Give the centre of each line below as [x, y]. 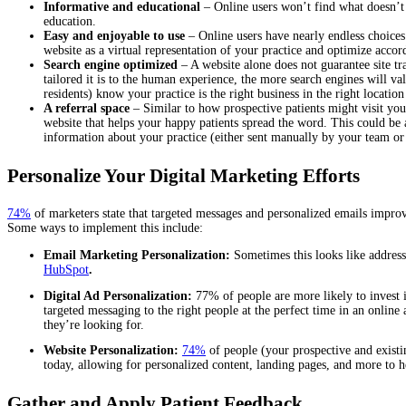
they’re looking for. [94, 324]
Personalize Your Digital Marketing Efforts [184, 175]
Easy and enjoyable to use [114, 35]
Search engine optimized [111, 64]
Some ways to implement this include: [105, 227]
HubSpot [66, 269]
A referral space [87, 108]
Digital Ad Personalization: [120, 295]
